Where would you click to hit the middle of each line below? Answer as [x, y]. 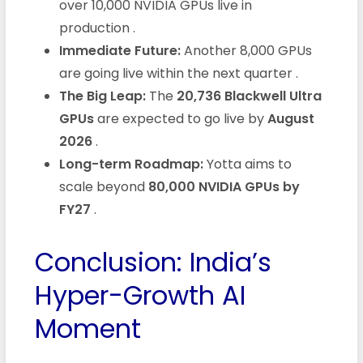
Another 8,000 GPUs [246, 50]
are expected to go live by [180, 118]
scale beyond [103, 186]
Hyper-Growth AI [140, 295]
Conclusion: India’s [153, 262]
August [290, 118]
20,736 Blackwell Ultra [249, 96]
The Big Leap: [102, 96]
